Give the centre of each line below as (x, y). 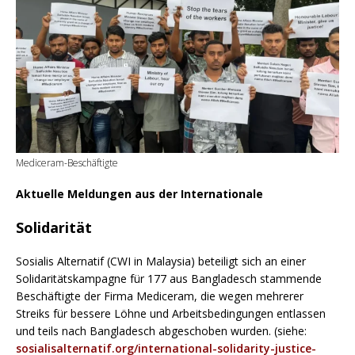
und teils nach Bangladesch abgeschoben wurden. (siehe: (161, 330)
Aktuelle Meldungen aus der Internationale (139, 193)
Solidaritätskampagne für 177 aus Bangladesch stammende (169, 278)
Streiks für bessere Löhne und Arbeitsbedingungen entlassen (171, 313)
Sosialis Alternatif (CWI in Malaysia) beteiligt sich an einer (161, 261)
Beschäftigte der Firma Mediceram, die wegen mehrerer (160, 296)
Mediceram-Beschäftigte (67, 162)
